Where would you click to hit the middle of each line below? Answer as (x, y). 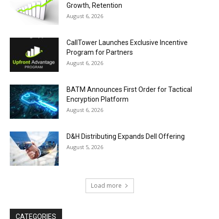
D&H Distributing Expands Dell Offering (126, 137)
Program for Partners (100, 53)
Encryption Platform (98, 99)
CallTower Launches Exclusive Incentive (127, 43)
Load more (106, 186)
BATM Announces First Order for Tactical (129, 90)
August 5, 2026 (85, 147)
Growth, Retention (94, 6)
